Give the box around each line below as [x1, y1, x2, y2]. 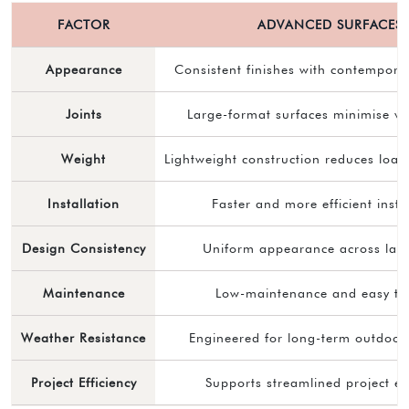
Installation [47, 195, 120, 211]
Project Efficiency [30, 374, 137, 390]
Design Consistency [21, 240, 146, 256]
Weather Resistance [21, 330, 146, 345]
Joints [65, 106, 102, 121]
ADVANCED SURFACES [257, 16, 403, 32]
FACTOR [57, 16, 110, 32]
